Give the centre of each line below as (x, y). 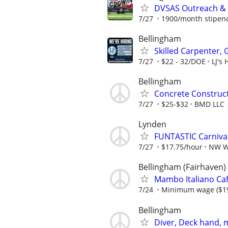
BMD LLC (209, 104)
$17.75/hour (182, 147)
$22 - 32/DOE (183, 61)
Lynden (152, 124)
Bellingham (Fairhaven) (182, 167)
